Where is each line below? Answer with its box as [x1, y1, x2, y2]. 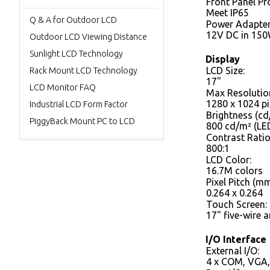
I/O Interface [206, 234, 266, 245]
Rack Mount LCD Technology [30, 66, 137, 75]
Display [206, 54, 240, 64]
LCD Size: [206, 65, 245, 76]
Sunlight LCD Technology [30, 49, 123, 58]
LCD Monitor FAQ [30, 83, 96, 92]
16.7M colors [206, 165, 263, 176]
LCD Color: [206, 154, 251, 165]
